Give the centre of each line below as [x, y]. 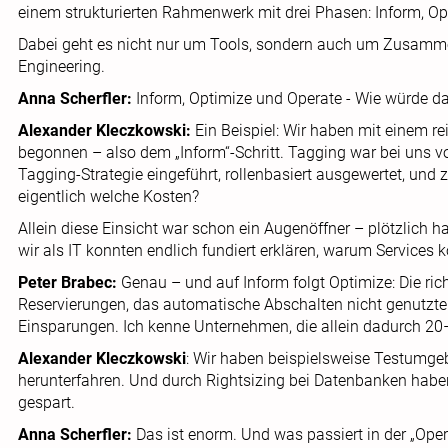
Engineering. [61, 66]
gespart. [46, 402]
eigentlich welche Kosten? [108, 196]
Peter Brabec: [69, 282]
